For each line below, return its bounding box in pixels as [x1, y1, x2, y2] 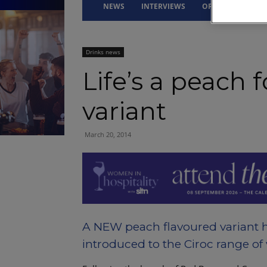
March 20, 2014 [85, 130, 131, 139]
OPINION [202, 1, 235, 12]
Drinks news [86, 48, 120, 57]
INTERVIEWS [141, 1, 185, 12]
